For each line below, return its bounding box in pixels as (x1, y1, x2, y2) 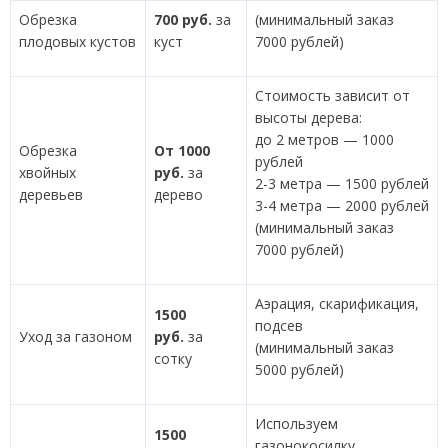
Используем (255, 414, 338, 433)
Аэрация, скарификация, (255, 294, 419, 313)
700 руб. (154, 10, 216, 29)
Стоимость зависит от (255, 86, 410, 105)
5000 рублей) (255, 360, 344, 379)
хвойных (19, 163, 76, 182)
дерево (154, 185, 203, 204)
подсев (255, 316, 303, 335)
